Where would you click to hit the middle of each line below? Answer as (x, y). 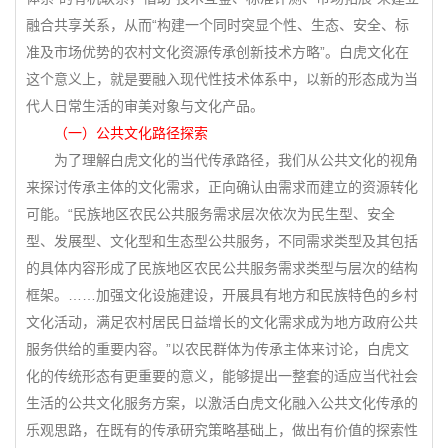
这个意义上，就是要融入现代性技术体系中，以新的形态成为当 (222, 79)
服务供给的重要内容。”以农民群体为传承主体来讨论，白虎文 (217, 349)
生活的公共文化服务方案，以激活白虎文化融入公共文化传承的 (222, 403)
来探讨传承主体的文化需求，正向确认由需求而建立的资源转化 (222, 187)
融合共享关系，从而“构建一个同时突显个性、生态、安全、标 (217, 25)
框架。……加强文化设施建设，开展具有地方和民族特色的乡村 (222, 295)
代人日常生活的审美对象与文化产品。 (145, 106)
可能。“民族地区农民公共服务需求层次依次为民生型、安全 (210, 214)
